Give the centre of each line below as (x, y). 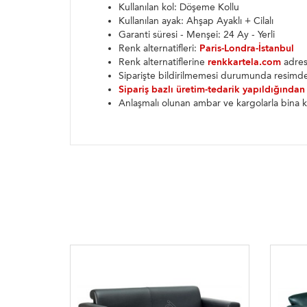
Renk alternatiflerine (163, 62)
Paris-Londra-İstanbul (247, 49)
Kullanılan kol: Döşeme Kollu (179, 8)
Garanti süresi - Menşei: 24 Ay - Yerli (197, 35)
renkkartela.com (244, 62)
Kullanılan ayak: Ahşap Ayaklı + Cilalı (196, 21)
